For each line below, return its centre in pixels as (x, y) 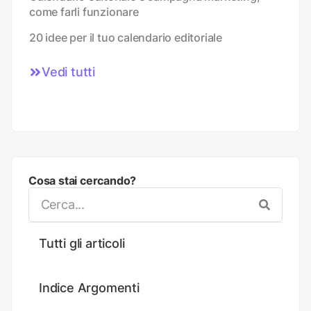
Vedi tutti (68, 72)
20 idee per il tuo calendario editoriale (126, 37)
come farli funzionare (84, 11)
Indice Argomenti (89, 287)
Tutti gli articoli (82, 243)
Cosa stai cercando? (83, 180)
